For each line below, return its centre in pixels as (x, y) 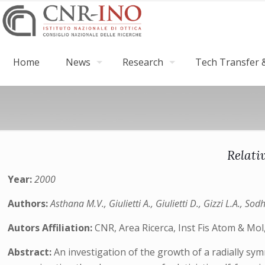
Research (143, 62)
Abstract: (31, 252)
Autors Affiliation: (51, 228)
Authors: (29, 203)
